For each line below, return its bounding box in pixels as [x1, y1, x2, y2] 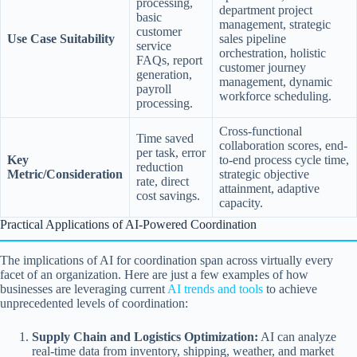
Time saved [136, 131, 194, 145]
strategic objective [219, 167, 309, 181]
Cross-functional [219, 124, 302, 138]
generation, [136, 67, 192, 81]
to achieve [263, 281, 317, 296]
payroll [136, 81, 171, 96]
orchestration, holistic [219, 45, 326, 60]
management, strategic [219, 17, 331, 31]
